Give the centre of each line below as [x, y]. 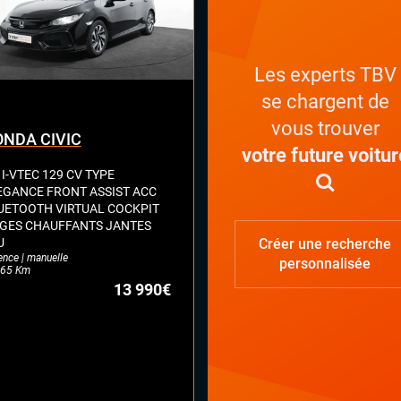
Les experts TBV [325, 74]
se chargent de [325, 101]
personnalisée [325, 264]
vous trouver [325, 128]
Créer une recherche [325, 244]
